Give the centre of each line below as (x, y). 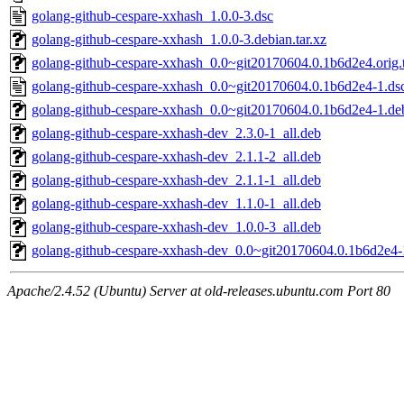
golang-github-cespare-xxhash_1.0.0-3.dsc (152, 16)
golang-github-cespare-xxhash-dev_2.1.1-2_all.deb (176, 157)
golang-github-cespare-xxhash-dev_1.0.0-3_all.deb (176, 227)
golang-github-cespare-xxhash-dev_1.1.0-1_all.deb (176, 204)
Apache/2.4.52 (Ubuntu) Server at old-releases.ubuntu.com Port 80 (199, 291)
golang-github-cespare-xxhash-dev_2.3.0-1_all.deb (176, 133)
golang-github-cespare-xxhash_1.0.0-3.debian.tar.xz (179, 40)
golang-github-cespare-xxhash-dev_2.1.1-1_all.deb (176, 180)
